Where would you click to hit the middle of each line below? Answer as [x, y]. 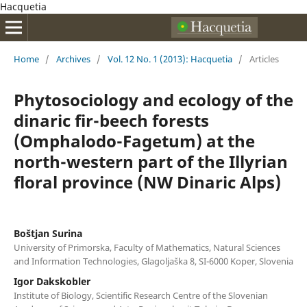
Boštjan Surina [48, 233]
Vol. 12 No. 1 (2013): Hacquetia [170, 59]
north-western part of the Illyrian [150, 161]
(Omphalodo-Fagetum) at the [134, 140]
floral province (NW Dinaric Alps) [147, 182]
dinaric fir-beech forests [111, 120]
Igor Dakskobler [52, 281]
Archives [73, 59]
